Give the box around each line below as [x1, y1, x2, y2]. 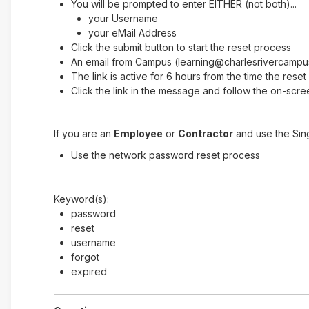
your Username [88, 12, 161, 24]
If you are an [53, 127, 114, 139]
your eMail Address [88, 26, 177, 39]
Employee [113, 127, 163, 139]
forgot [70, 250, 99, 263]
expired [70, 265, 107, 277]
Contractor [177, 127, 233, 139]
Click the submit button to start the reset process [70, 41, 291, 53]
